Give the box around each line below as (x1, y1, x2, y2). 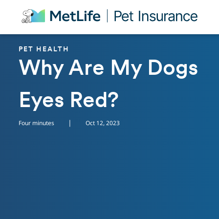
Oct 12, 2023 (86, 119, 120, 127)
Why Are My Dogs (19, 59, 198, 80)
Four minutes (19, 119, 54, 127)
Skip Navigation (15, 4, 68, 14)
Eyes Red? (19, 91, 119, 112)
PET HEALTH (19, 46, 69, 53)
